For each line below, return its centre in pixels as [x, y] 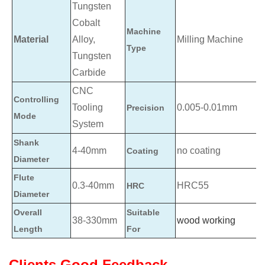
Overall [28, 213]
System [88, 124]
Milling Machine [210, 40]
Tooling [88, 108]
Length [28, 229]
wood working [206, 221]
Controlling [36, 100]
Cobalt [86, 23]
